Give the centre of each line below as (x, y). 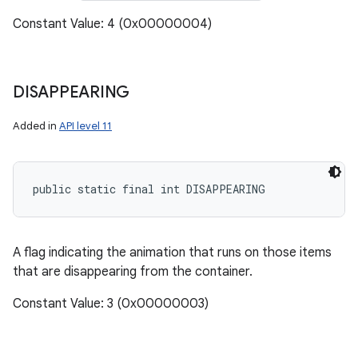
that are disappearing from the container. (133, 272)
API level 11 (86, 126)
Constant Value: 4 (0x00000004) (112, 24)
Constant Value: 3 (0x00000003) (111, 304)
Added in (36, 126)
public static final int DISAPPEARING (149, 189)
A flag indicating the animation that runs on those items (172, 253)
